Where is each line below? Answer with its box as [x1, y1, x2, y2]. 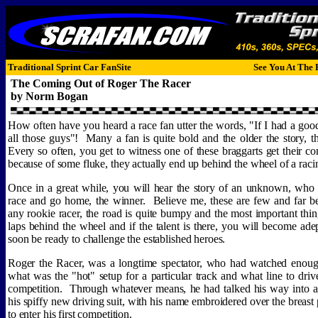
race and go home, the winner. [8, 194, 146, 207]
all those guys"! [8, 132, 79, 144]
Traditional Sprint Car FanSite [8, 62, 131, 72]
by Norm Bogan [11, 90, 88, 102]
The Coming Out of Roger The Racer [8, 77, 191, 89]
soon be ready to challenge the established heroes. [8, 233, 226, 245]
